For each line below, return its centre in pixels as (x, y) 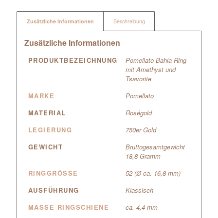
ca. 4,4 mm (141, 207)
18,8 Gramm (143, 156)
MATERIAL (47, 112)
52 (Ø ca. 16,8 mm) (153, 173)
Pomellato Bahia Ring (156, 60)
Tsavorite (138, 78)
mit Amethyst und (150, 69)
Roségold (138, 112)
